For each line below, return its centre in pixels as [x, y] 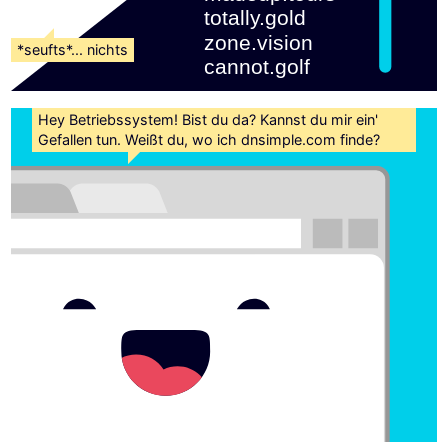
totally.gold [258, 18]
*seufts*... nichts [73, 49]
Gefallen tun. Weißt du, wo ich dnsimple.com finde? [209, 139]
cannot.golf [257, 66]
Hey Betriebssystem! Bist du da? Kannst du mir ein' [208, 119]
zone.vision [262, 42]
